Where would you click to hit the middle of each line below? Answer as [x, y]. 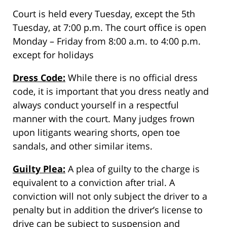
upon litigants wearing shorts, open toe [96, 132]
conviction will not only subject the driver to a [110, 196]
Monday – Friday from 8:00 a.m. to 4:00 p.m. [107, 41]
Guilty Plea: [39, 168]
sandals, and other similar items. [83, 146]
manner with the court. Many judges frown [104, 118]
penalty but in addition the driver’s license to [108, 210]
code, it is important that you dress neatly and [111, 91]
